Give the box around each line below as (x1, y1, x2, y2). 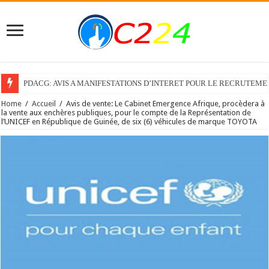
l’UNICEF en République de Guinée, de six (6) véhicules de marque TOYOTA (1, 117, 258, 126)
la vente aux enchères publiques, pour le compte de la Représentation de (1, 108, 252, 117)
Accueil (32, 99, 56, 108)
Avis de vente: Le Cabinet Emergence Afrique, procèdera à (66, 99, 265, 108)
